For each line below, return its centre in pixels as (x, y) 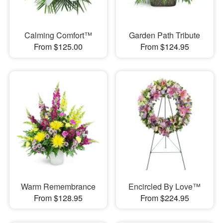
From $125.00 (58, 47)
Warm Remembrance (58, 186)
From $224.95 (165, 198)
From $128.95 (58, 198)
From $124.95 (165, 47)
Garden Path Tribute (165, 35)
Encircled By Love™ (165, 186)
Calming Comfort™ (58, 35)
